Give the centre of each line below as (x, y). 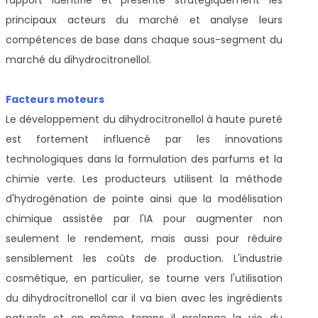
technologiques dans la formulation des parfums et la (144, 159)
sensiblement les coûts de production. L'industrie (144, 258)
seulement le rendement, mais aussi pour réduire (144, 238)
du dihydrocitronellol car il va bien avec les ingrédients (144, 298)
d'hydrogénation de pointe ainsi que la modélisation (144, 198)
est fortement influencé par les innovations (144, 139)
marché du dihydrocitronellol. (78, 59)
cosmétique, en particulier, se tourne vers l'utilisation (144, 278)
